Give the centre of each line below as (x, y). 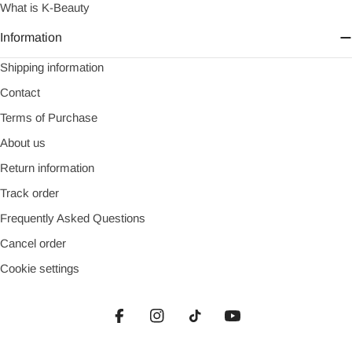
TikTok (212, 326)
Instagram (183, 326)
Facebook (145, 326)
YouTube (255, 326)
